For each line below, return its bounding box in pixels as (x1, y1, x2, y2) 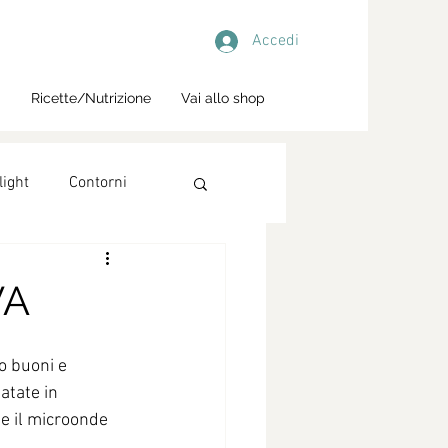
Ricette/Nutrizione (31, 90, 151, 106)
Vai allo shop (181, 90, 265, 106)
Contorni (69, 173, 127, 193)
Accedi (252, 31, 299, 51)
